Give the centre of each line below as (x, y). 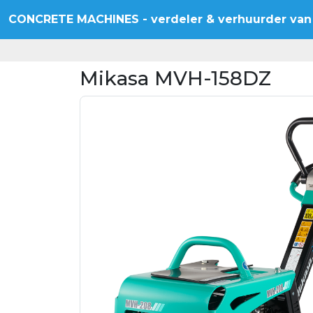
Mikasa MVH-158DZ (175, 78)
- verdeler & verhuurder (216, 19)
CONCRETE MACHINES (75, 19)
